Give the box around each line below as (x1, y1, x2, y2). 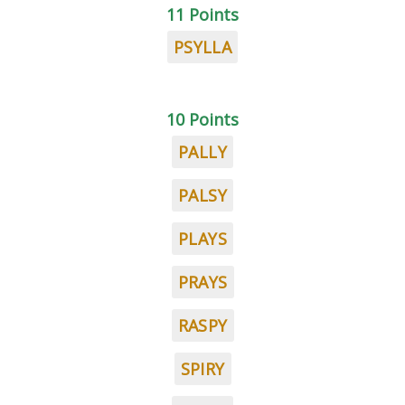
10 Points (166, 108, 239, 130)
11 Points (166, 4, 239, 25)
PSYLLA (173, 36, 232, 58)
